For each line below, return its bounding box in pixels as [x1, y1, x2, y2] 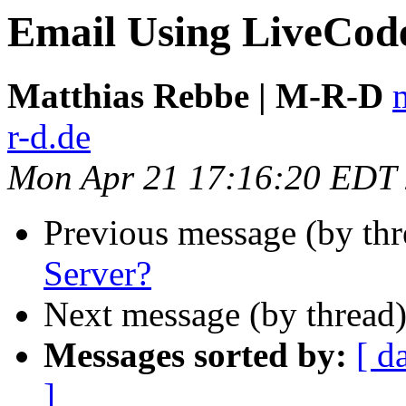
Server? [43, 254, 151, 294]
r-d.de [7, 117, 91, 157]
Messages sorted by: [43, 335, 347, 375]
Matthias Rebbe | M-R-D [7, 76, 383, 116]
